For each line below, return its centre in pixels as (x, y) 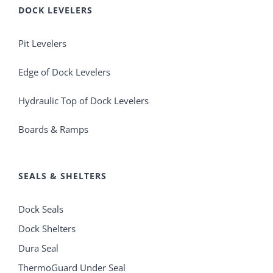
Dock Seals (41, 209)
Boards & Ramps (53, 129)
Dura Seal (38, 248)
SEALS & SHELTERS (62, 176)
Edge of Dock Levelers (64, 72)
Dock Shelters (47, 229)
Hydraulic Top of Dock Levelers (83, 101)
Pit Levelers (42, 44)
